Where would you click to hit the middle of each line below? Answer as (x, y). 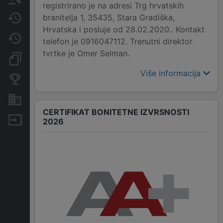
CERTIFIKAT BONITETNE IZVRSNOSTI (116, 112)
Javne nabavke (55, 18)
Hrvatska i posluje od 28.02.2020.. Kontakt (124, 30)
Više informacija (172, 73)
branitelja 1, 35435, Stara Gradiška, (109, 18)
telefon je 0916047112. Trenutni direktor (118, 42)
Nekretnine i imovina (63, 99)
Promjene (46, 38)
